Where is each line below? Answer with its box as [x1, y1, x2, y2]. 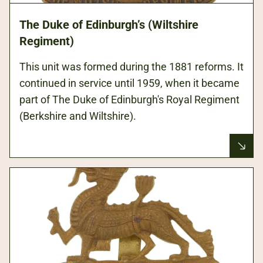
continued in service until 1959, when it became [19, 77, 240, 90]
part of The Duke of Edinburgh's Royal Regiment [19, 93, 240, 106]
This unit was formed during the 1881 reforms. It [19, 60, 244, 73]
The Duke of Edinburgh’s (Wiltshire [19, 18, 198, 32]
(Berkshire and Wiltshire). [19, 110, 136, 123]
